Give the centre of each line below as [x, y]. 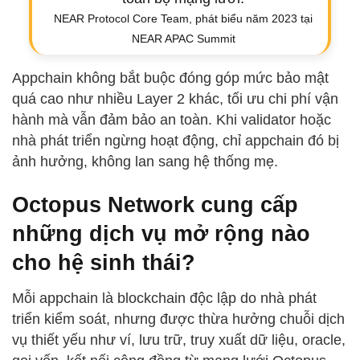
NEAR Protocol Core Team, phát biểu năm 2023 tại [183, 18]
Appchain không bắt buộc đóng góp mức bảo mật [170, 78]
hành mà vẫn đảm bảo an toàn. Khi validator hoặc [172, 119]
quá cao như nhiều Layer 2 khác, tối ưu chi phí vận [175, 98]
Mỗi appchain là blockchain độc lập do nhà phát [164, 299]
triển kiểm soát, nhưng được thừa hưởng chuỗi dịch [178, 319]
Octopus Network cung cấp [155, 204]
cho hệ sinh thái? [104, 262]
